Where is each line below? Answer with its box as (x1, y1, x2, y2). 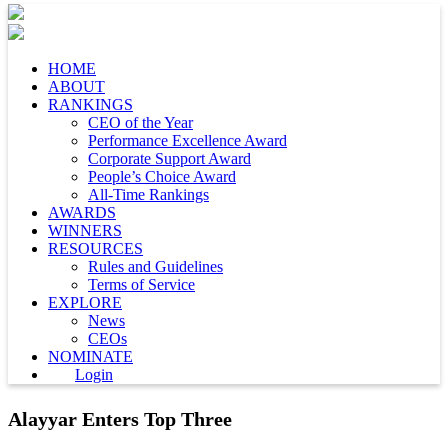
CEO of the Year (88, 114, 193, 131)
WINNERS (48, 222, 122, 239)
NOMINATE (48, 348, 133, 365)
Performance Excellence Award (88, 132, 287, 149)
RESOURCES (48, 240, 143, 257)
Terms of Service (88, 276, 195, 293)
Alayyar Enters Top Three (8, 408, 232, 430)
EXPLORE (48, 294, 122, 311)
